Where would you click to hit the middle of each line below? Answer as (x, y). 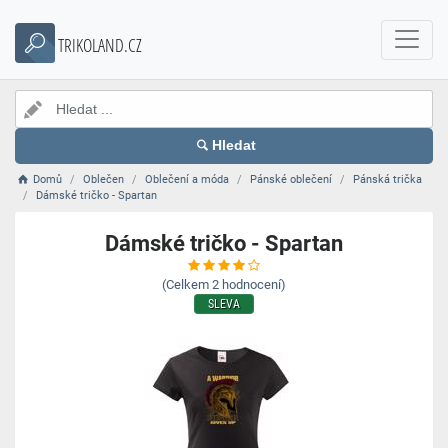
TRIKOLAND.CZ (100, 45)
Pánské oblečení (291, 179)
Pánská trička (388, 179)
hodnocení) (254, 284)
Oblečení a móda (187, 179)
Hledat (233, 145)
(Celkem (185, 284)
